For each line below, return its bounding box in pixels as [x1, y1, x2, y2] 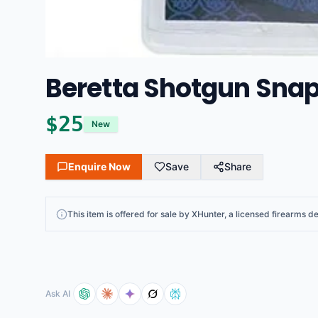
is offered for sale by [104, 209, 192, 219]
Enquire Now [68, 160, 131, 172]
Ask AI [45, 288, 70, 299]
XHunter [192, 209, 224, 219]
